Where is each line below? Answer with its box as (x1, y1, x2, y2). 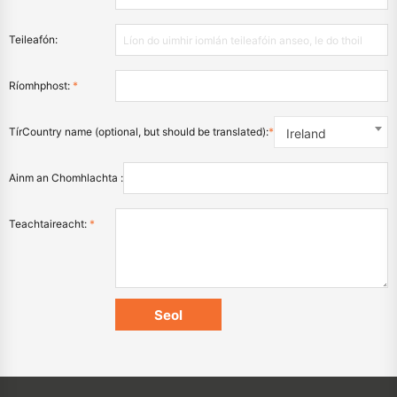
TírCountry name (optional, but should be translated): (9, 125, 269, 138)
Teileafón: (9, 33, 58, 46)
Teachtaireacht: (9, 217, 90, 230)
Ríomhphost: (9, 79, 73, 92)
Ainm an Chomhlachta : (9, 171, 123, 184)
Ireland (286, 126, 326, 141)
